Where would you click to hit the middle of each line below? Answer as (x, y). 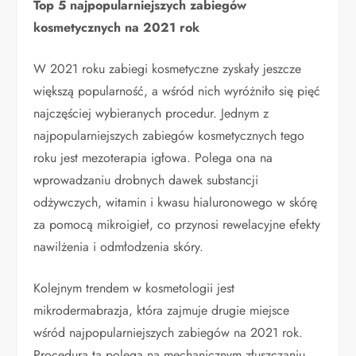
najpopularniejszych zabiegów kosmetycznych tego (169, 136)
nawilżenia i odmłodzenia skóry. (119, 247)
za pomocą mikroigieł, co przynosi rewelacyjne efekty (177, 225)
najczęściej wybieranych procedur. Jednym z (151, 114)
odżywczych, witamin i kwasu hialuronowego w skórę (176, 203)
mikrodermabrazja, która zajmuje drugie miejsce (162, 311)
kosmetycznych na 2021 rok (117, 28)
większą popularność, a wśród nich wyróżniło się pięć (177, 91)
